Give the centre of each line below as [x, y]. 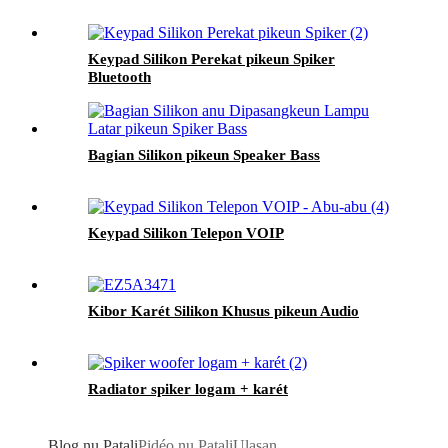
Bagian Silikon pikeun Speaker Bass [204, 154]
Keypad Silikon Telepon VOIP [186, 232]
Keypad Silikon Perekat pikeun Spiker [211, 58]
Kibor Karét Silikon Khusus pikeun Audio [223, 310]
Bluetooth [119, 76]
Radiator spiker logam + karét [188, 388]
